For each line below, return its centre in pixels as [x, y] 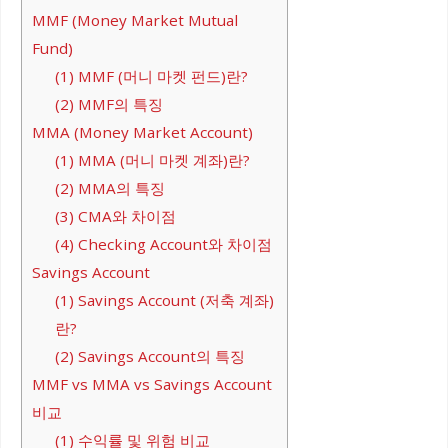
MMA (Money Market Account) [142, 132]
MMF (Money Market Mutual [135, 20]
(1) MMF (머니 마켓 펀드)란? [151, 76]
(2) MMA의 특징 [109, 188]
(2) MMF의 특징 [108, 104]
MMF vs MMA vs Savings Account [152, 384]
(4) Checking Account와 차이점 [163, 244]
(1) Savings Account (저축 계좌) [164, 300]
